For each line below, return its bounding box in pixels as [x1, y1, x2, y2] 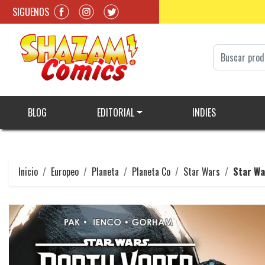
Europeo [51, 164, 79, 179]
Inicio [18, 164, 38, 179]
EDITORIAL [96, 105, 134, 120]
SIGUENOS [12, 4, 49, 19]
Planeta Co [132, 164, 170, 179]
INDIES [192, 105, 216, 120]
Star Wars [183, 164, 220, 179]
